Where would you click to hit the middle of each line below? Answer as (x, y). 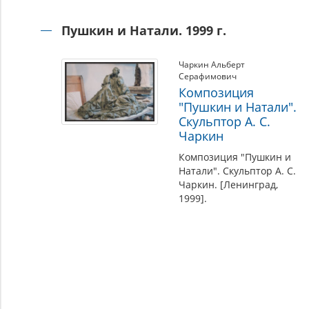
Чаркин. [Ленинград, (228, 185)
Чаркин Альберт (211, 64)
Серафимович (207, 76)
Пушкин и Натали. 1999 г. (143, 30)
